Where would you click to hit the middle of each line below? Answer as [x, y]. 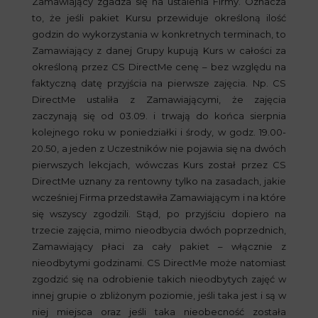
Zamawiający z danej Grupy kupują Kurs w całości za [159, 50]
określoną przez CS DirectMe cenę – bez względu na [159, 67]
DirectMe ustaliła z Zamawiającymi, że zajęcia [159, 99]
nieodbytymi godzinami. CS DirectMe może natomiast [159, 263]
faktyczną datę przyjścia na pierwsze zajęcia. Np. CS [159, 83]
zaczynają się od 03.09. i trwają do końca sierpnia [159, 116]
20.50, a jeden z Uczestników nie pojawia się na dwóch [159, 148]
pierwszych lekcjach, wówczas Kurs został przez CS [159, 165]
